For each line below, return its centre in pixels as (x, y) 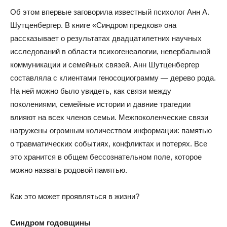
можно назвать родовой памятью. (69, 170)
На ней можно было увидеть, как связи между (91, 91)
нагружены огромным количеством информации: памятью (111, 130)
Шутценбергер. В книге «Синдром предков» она (93, 25)
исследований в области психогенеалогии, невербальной (110, 51)
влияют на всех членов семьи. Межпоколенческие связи (109, 117)
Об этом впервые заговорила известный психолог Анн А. (110, 12)
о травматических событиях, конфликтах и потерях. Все (109, 144)
